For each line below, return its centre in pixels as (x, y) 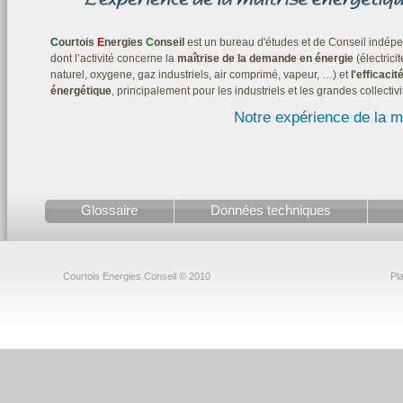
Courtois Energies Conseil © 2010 (137, 276)
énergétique (81, 91)
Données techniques (271, 210)
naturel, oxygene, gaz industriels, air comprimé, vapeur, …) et (199, 75)
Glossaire (109, 210)
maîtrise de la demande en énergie (265, 58)
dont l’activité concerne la (114, 58)
